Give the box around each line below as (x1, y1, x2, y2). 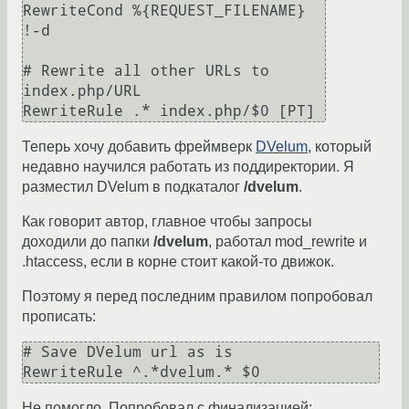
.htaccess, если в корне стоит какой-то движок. (22, 254, 334, 270)
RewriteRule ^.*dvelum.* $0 (23, 363, 260, 382)
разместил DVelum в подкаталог (22, 179, 244, 195)
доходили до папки (22, 234, 153, 250)
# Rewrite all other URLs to (23, 62, 269, 80)
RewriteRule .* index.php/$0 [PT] (23, 102, 315, 121)
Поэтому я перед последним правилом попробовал (22, 288, 372, 305)
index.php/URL (23, 82, 142, 100)
